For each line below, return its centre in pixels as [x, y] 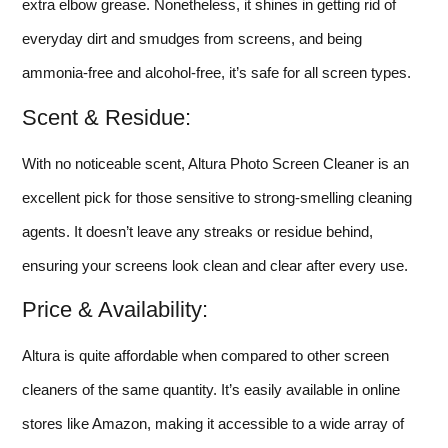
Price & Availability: [115, 310]
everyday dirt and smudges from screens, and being [192, 39]
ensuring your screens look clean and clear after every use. [215, 265]
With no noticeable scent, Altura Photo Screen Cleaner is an [215, 163]
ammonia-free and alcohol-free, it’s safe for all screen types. [216, 73]
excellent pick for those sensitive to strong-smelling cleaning [217, 197]
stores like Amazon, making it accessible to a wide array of [213, 424]
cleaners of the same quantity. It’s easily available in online [211, 390]
